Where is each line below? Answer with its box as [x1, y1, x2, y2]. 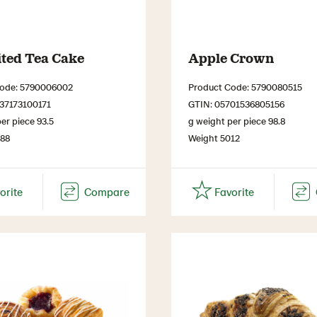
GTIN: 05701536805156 [188, 97, 284, 110]
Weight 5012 [188, 131, 240, 144]
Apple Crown [188, 48, 274, 66]
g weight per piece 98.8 [188, 114, 285, 127]
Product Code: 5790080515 [188, 80, 302, 93]
